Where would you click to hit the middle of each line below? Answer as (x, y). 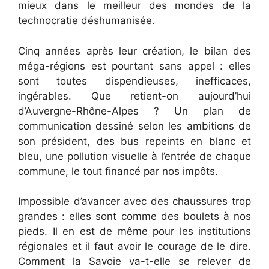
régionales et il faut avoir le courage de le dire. (134, 246)
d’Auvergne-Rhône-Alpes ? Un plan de (134, 111)
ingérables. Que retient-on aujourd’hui (134, 96)
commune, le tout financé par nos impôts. (118, 171)
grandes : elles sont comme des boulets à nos (134, 216)
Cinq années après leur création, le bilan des (134, 51)
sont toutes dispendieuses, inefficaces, (134, 81)
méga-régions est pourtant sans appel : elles (134, 66)
